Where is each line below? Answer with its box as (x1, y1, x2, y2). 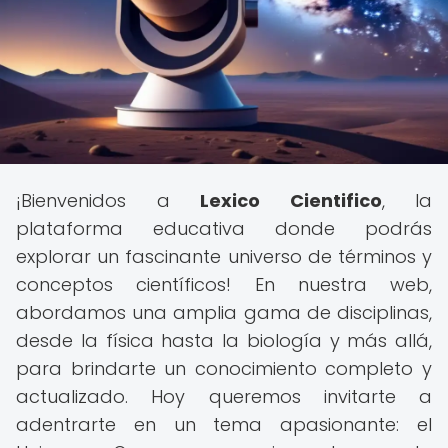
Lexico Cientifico (200, 188, 382, 213)
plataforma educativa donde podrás (16, 216, 432, 241)
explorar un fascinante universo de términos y (16, 244, 432, 269)
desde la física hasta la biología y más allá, (16, 328, 432, 353)
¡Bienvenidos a (16, 188, 200, 213)
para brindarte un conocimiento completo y (16, 356, 432, 381)
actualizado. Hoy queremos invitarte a (16, 384, 432, 409)
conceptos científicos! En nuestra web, (16, 272, 432, 297)
